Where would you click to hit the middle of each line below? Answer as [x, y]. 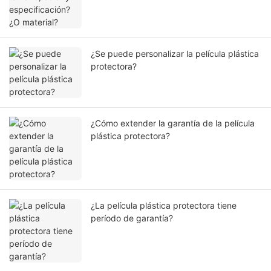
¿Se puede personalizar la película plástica [175, 54]
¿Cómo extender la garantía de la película [173, 123]
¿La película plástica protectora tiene [164, 206]
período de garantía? [132, 218]
